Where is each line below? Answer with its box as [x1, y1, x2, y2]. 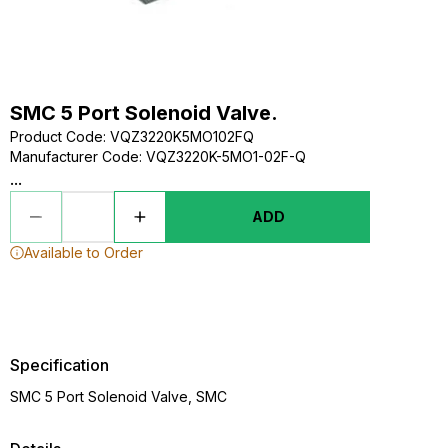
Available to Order [24, 244, 143, 261]
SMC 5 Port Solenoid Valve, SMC [10, 388, 227, 405]
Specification [10, 355, 109, 375]
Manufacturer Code [10, 148, 139, 165]
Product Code [10, 128, 103, 145]
